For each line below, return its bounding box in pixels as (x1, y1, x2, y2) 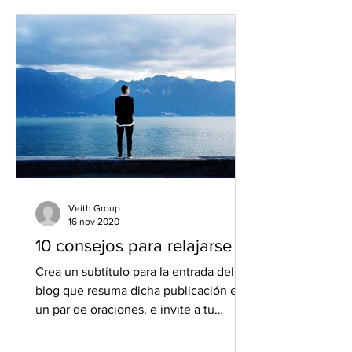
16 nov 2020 (68, 215, 119, 227)
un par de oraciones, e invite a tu (35, 302, 214, 316)
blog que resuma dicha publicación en (35, 284, 244, 297)
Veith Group (68, 203, 120, 214)
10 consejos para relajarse (35, 236, 232, 255)
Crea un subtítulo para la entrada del (35, 265, 234, 278)
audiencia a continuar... (35, 321, 163, 335)
